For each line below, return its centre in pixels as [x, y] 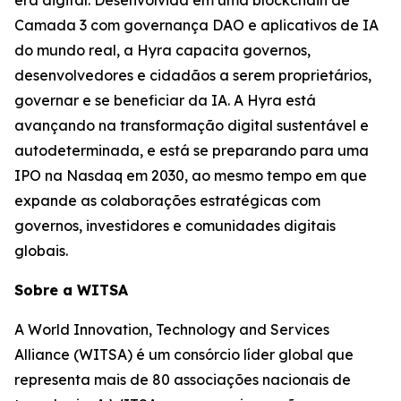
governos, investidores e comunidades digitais [175, 225]
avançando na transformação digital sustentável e [192, 125]
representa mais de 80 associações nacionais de [183, 379]
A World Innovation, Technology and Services [172, 329]
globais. [41, 250]
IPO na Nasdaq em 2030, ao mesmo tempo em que [191, 175]
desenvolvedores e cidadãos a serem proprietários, [193, 75]
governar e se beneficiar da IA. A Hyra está [165, 100]
